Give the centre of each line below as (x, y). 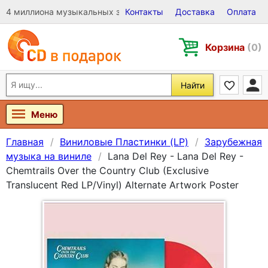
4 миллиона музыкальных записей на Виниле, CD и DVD (121, 12)
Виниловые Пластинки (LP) (124, 142)
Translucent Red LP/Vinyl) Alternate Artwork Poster (122, 185)
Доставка (195, 12)
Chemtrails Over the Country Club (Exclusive (107, 170)
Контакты (144, 12)
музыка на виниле (49, 156)
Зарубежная (233, 142)
